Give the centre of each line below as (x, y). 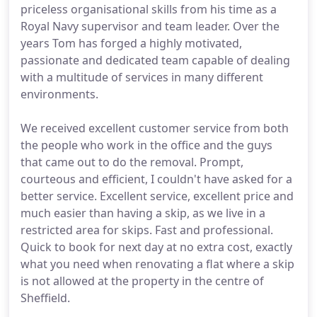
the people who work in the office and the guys (146, 145)
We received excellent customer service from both (155, 128)
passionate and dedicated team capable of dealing (155, 60)
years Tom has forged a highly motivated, (131, 43)
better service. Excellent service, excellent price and (157, 196)
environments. (59, 94)
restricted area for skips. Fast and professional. (147, 230)
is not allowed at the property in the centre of (142, 281)
